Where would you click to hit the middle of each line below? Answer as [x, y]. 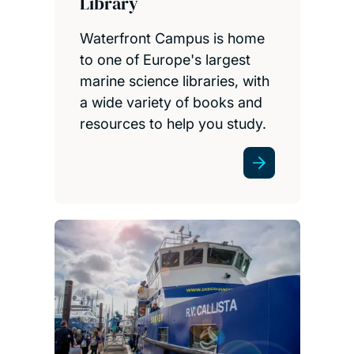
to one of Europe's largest [165, 59]
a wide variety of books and [171, 102]
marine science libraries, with [174, 81]
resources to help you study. [173, 123]
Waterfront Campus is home [172, 38]
